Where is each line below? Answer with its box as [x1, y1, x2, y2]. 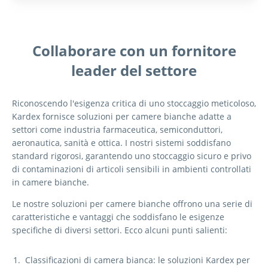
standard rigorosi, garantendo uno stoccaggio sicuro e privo [12, 150, 251, 162]
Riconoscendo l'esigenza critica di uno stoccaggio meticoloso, [12, 98, 256, 109]
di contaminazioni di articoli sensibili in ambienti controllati [12, 163, 251, 175]
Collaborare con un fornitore [32, 40, 236, 60]
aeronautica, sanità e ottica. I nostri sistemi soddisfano [12, 137, 231, 149]
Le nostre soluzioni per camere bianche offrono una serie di [12, 198, 252, 210]
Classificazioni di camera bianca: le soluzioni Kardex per [25, 254, 251, 266]
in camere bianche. [12, 176, 89, 188]
